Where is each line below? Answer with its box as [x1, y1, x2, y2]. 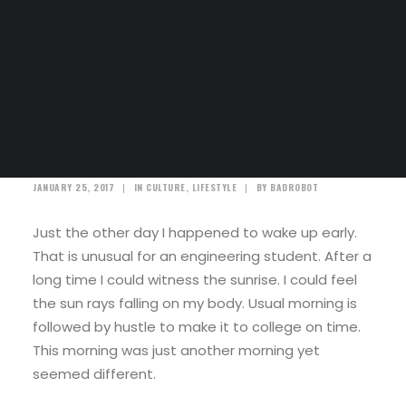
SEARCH [183, 51, 235, 69]
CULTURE [146, 180, 186, 194]
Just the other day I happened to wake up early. [33, 223, 357, 242]
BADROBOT [270, 180, 318, 194]
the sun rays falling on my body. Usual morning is [33, 294, 357, 313]
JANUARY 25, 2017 [33, 180, 114, 194]
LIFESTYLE [191, 180, 237, 194]
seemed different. [33, 364, 156, 383]
